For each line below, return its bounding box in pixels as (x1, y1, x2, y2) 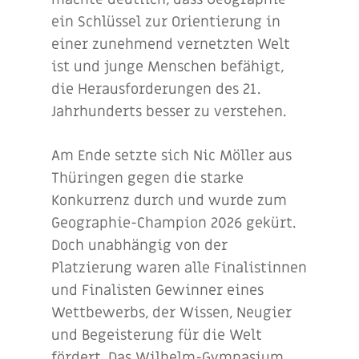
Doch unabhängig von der (51, 236, 228, 255)
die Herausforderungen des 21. (51, 80, 260, 99)
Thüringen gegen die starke (51, 169, 244, 188)
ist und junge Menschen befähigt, (51, 58, 284, 76)
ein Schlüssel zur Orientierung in (51, 13, 280, 31)
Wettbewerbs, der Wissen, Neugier (51, 304, 292, 322)
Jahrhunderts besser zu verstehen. (51, 103, 294, 121)
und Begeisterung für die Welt (51, 326, 262, 345)
